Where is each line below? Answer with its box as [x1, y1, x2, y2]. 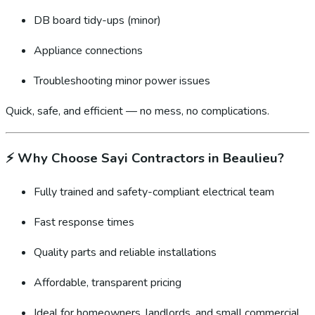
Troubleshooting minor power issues [34, 73, 210, 89]
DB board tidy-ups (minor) [34, 13, 161, 29]
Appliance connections [34, 43, 143, 59]
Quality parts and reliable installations [34, 244, 217, 260]
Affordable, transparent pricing [34, 274, 181, 290]
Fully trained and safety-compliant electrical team [34, 184, 274, 200]
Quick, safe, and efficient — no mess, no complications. [6, 103, 269, 120]
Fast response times [34, 214, 134, 230]
